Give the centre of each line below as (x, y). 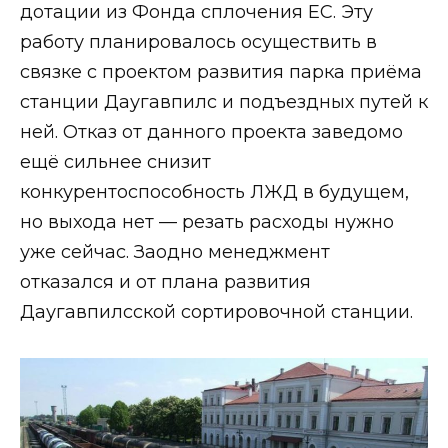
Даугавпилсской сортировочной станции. (216, 312)
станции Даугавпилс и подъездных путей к (224, 102)
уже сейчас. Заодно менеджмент (175, 252)
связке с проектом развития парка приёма (221, 72)
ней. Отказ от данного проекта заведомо (211, 132)
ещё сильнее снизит (115, 162)
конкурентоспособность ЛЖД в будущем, (214, 192)
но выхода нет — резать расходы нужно (207, 222)
